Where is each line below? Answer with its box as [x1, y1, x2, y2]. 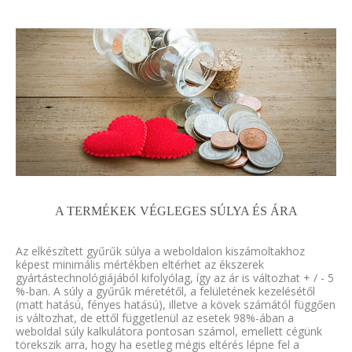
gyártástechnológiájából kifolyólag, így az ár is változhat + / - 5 [16, 270, 334, 286]
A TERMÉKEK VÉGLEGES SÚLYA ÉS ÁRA [54, 204, 298, 218]
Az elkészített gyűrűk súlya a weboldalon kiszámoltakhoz [16, 244, 305, 259]
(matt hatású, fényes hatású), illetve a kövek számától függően [16, 297, 335, 313]
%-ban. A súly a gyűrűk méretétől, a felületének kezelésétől [16, 284, 315, 299]
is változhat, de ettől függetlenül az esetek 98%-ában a [16, 310, 294, 326]
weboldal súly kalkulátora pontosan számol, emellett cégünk [16, 324, 322, 339]
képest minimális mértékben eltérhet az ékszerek [16, 257, 264, 273]
